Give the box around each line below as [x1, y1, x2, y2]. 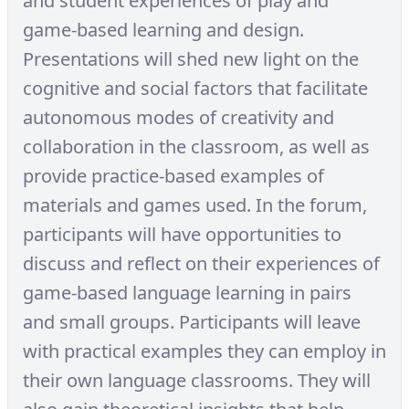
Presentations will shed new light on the [23, 47, 359, 71]
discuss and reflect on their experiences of [23, 251, 380, 276]
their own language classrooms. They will [23, 368, 371, 393]
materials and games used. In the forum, [23, 193, 367, 217]
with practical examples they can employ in [23, 339, 386, 363]
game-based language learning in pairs [23, 280, 351, 305]
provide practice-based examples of [23, 163, 324, 188]
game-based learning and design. [23, 17, 304, 42]
